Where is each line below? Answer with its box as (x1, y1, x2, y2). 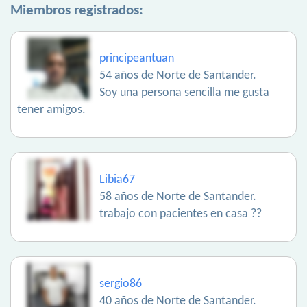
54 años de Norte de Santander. (99, 69, 256, 83)
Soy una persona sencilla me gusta (99, 86, 269, 100)
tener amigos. (17, 103, 86, 117)
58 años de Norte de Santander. (99, 191, 256, 204)
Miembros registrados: (10, 3, 143, 19)
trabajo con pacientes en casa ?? (99, 208, 262, 221)
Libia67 (99, 173, 135, 187)
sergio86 (99, 278, 142, 291)
